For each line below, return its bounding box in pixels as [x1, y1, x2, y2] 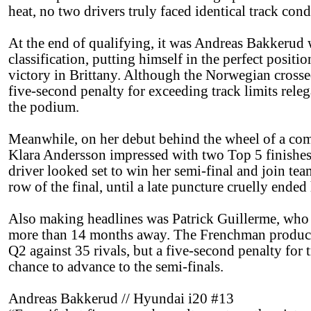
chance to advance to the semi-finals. [8, 259, 224, 274]
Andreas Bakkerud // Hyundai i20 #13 [8, 291, 234, 306]
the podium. [8, 99, 79, 115]
